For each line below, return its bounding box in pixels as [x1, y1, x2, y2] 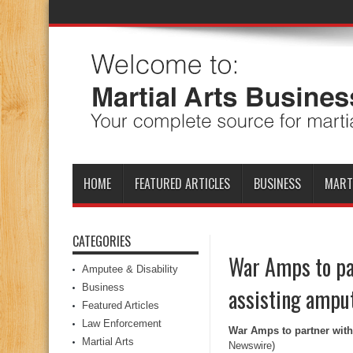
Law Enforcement [82, 318, 162, 329]
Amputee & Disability [82, 263, 178, 275]
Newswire [229, 340, 272, 351]
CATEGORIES [72, 232, 131, 251]
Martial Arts [82, 336, 134, 347]
